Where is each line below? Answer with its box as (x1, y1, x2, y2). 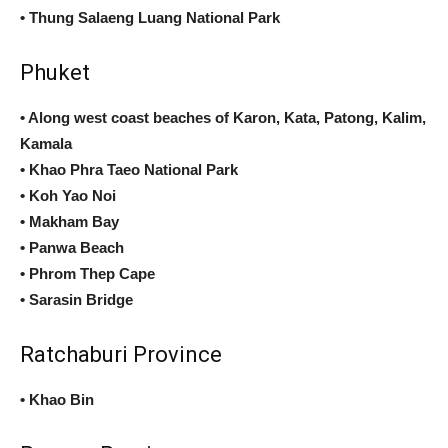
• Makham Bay (20, 212, 119, 230)
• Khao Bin (20, 390, 94, 408)
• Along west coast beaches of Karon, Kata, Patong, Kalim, (20, 108, 426, 126)
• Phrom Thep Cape (20, 264, 155, 282)
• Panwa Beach (20, 238, 124, 256)
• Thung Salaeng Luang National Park (20, 8, 280, 26)
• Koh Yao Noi (20, 186, 116, 204)
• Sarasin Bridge (20, 290, 133, 308)
